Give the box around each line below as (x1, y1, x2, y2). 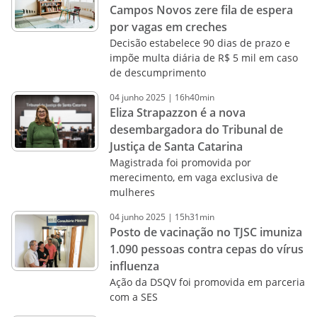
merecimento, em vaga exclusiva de (109, 171, 278, 184)
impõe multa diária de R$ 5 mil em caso (109, 51, 298, 64)
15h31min (174, 211, 214, 223)
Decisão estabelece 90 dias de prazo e (109, 36, 290, 50)
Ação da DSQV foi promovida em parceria (109, 275, 305, 289)
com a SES (109, 290, 158, 304)
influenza (109, 258, 159, 274)
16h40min (174, 91, 214, 103)
